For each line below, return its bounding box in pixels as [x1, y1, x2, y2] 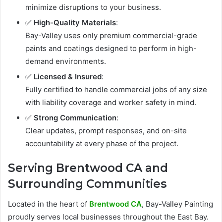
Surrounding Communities [8, 177, 166, 191]
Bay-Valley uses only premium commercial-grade [25, 31, 197, 41]
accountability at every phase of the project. [25, 139, 178, 149]
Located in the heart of [8, 199, 89, 209]
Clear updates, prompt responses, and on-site [25, 126, 187, 136]
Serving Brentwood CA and [8, 161, 168, 175]
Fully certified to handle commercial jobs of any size [25, 85, 207, 95]
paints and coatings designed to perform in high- [25, 44, 197, 54]
